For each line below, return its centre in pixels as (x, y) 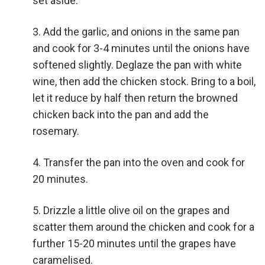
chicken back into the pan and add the (121, 115)
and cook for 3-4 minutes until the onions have (141, 49)
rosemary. (56, 131)
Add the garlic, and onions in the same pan (141, 32)
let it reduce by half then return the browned (135, 98)
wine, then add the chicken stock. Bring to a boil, (144, 82)
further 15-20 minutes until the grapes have (134, 244)
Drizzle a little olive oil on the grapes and (136, 211)
